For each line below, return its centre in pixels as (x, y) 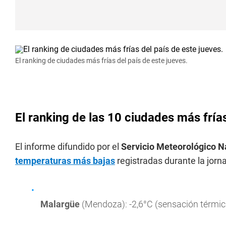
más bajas (94, 161)
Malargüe (60, 204)
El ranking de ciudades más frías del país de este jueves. (101, 61)
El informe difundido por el (68, 147)
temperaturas (43, 161)
